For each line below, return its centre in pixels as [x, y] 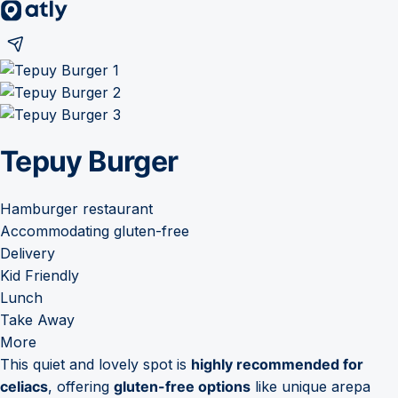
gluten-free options [182, 386]
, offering [81, 386]
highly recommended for [277, 364]
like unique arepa [310, 386]
